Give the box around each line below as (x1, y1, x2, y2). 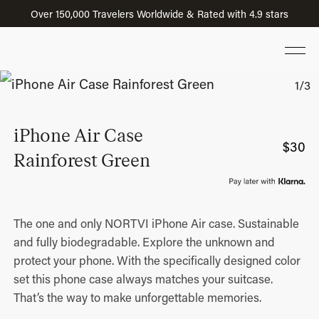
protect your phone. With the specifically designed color (14, 252, 301, 268)
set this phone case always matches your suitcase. (14, 271, 273, 286)
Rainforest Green (14, 147, 150, 171)
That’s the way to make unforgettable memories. (14, 289, 262, 305)
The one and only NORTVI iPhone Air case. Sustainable (14, 215, 300, 231)
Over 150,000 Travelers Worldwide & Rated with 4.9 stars (31, 6, 288, 21)
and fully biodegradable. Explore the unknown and (14, 234, 276, 249)
